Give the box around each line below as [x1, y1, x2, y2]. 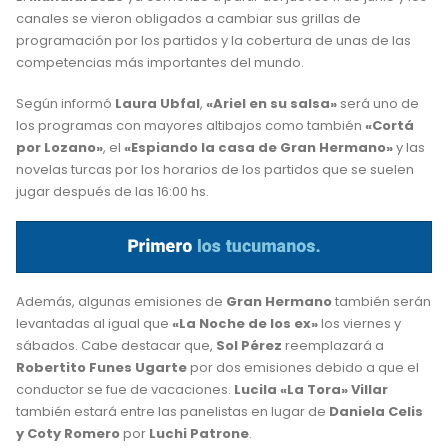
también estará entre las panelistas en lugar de [16, 402, 329, 422]
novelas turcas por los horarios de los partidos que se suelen [16, 159, 414, 179]
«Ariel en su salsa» [203, 93, 337, 113]
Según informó [16, 93, 115, 113]
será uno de [337, 93, 419, 113]
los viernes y [318, 314, 401, 334]
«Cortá [362, 115, 414, 135]
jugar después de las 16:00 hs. [16, 181, 209, 201]
